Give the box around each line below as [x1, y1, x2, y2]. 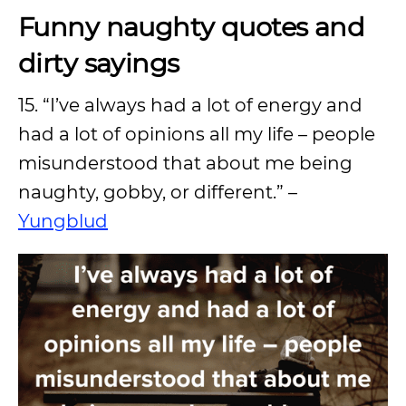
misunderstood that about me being [18, 151, 353, 174]
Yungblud [18, 209, 108, 232]
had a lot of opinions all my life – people [18, 122, 375, 145]
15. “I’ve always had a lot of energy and [18, 93, 362, 116]
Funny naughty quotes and [18, 10, 365, 43]
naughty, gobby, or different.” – [18, 180, 297, 203]
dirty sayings [18, 46, 179, 79]
